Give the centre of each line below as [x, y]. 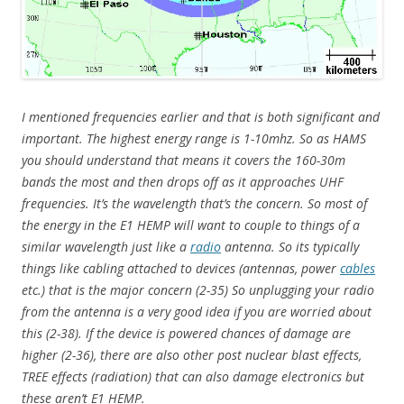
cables [358, 269]
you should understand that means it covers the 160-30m [184, 161]
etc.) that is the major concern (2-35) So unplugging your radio [198, 290]
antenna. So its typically [290, 247]
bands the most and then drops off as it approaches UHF [183, 182]
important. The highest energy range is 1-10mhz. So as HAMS [194, 139]
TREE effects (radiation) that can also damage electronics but [193, 377]
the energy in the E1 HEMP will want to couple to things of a [191, 225]
